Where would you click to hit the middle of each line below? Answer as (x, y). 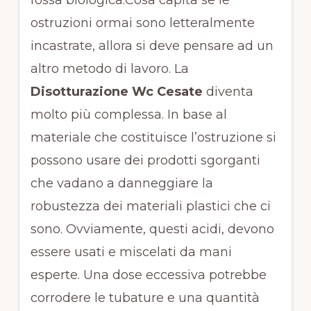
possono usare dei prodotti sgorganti (145, 161)
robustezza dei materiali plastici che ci (150, 207)
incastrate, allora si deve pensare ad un (152, 46)
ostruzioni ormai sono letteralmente (142, 23)
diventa (228, 92)
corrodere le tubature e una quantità (145, 298)
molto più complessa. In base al (128, 115)
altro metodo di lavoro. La (109, 69)
